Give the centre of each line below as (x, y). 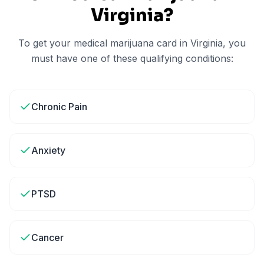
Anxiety (48, 150)
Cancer (47, 237)
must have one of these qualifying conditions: (132, 58)
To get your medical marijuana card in (104, 43)
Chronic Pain (59, 107)
